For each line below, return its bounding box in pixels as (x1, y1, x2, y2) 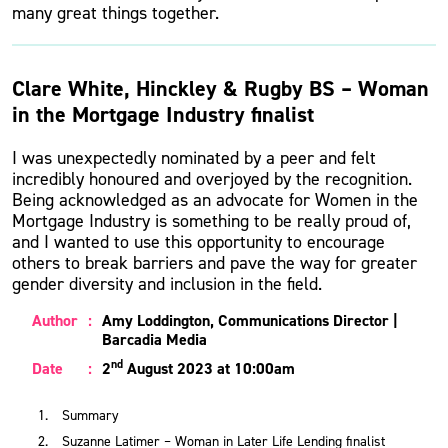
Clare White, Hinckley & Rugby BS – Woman (12, 74, 429, 103)
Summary (62, 406, 119, 425)
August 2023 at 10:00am (123, 358, 295, 379)
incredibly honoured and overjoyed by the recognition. (12, 167, 412, 191)
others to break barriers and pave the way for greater (12, 251, 417, 275)
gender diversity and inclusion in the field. (12, 272, 322, 296)
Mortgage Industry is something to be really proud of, (12, 209, 411, 233)
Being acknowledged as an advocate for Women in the (12, 188, 418, 212)
